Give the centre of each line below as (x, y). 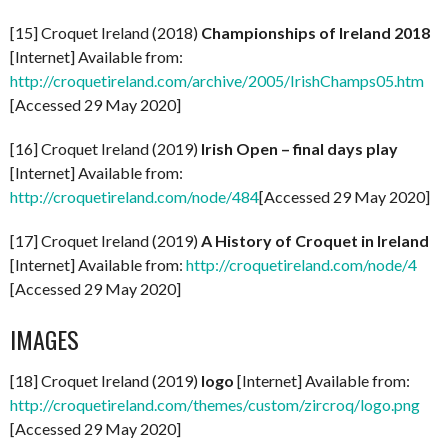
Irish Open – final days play (299, 148)
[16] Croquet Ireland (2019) (105, 148)
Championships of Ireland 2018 (315, 32)
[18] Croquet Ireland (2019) (105, 380)
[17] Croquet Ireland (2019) (105, 240)
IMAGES (44, 338)
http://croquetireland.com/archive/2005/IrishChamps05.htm (217, 80)
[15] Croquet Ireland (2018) (105, 32)
